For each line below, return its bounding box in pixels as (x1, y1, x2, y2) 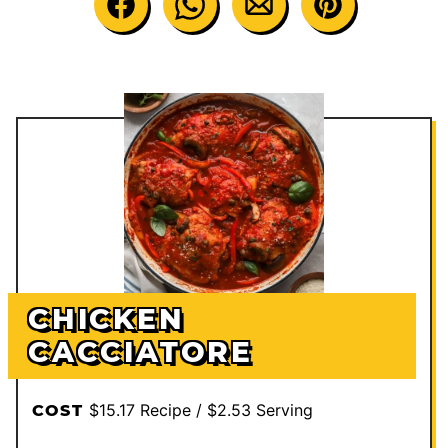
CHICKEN (28, 301, 185, 336)
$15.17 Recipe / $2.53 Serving (88, 399, 313, 420)
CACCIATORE (28, 334, 254, 369)
